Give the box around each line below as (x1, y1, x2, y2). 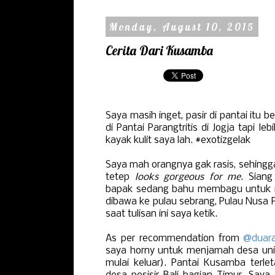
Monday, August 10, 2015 (109, 20, 255, 33)
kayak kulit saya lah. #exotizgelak (106, 135, 250, 145)
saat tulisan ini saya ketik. (106, 209, 217, 219)
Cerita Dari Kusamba (106, 42, 213, 59)
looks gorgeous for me (134, 172, 241, 182)
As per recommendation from (106, 233, 244, 244)
